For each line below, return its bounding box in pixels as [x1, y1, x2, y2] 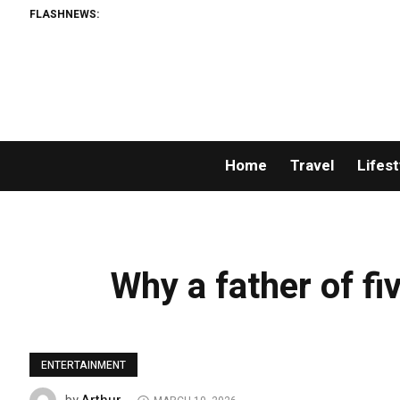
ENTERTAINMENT [41, 357, 127, 374]
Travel [289, 154, 334, 178]
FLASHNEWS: [29, 5, 100, 22]
